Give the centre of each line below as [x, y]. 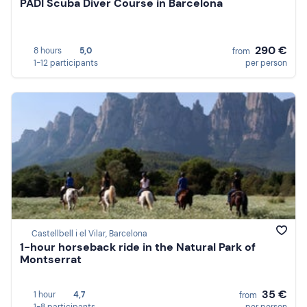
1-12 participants [66, 63]
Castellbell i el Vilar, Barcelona [89, 234]
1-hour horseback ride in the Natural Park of [138, 247]
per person [266, 63]
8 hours [48, 51]
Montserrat [51, 260]
